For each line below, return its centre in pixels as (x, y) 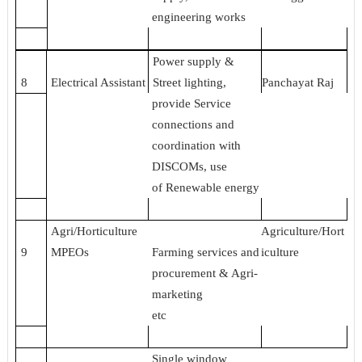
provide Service (192, 103)
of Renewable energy (206, 187)
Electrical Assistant (99, 82)
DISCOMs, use (190, 166)
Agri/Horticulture (95, 231)
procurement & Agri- (205, 273)
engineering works (199, 17)
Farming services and (206, 252)
